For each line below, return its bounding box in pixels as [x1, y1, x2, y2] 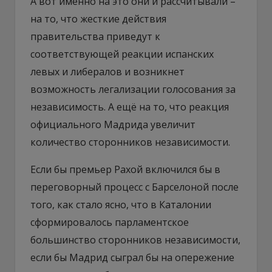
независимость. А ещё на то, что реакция [30, 100, 229, 114]
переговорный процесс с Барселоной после [30, 180, 239, 194]
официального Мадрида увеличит [30, 117, 195, 131]
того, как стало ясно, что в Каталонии [30, 197, 211, 211]
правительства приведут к [30, 29, 160, 43]
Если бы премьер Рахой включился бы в [30, 162, 220, 176]
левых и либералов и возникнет [30, 64, 185, 78]
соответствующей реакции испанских [30, 47, 214, 61]
